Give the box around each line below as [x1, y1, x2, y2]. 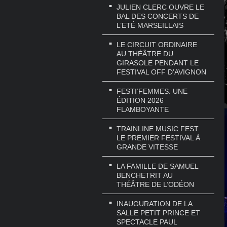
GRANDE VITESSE [117, 142, 178, 151]
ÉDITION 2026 [117, 96, 164, 105]
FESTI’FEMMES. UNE [117, 87, 187, 96]
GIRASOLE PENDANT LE [117, 59, 199, 67]
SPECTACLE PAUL [117, 217, 177, 226]
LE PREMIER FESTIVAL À [117, 133, 200, 142]
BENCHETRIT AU [117, 171, 173, 179]
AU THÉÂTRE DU [117, 50, 173, 58]
